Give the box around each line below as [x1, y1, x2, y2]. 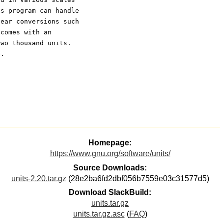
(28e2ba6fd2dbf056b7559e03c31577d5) [66, 174, 209, 183]
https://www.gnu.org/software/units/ [50, 149, 170, 158]
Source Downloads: [73, 163, 147, 172]
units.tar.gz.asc [73, 210, 125, 219]
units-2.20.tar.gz [11, 174, 66, 183]
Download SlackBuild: [69, 188, 151, 197]
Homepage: [88, 138, 132, 147]
